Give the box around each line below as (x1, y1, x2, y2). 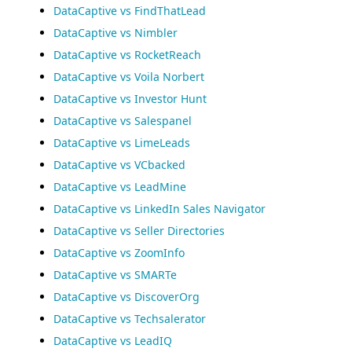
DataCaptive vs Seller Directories (53, 223, 225, 238)
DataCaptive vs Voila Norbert (53, 69, 204, 84)
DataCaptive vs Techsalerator (53, 311, 206, 326)
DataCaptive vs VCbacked (53, 157, 185, 172)
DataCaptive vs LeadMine (53, 179, 186, 194)
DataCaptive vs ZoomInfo (53, 245, 185, 260)
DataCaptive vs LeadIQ (53, 333, 172, 348)
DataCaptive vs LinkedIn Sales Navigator (53, 201, 266, 216)
